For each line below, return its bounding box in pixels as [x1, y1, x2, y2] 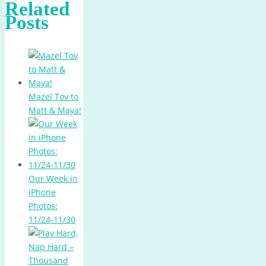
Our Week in [28, 173, 78, 185]
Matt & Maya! [28, 104, 81, 116]
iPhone [28, 186, 56, 198]
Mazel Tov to [28, 91, 78, 103]
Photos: [28, 200, 58, 212]
